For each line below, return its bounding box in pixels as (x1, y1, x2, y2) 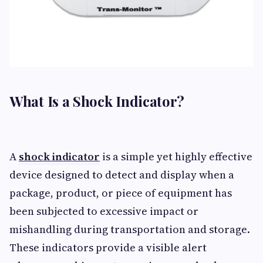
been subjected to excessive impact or (9, 204, 198, 218)
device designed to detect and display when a (9, 167, 234, 182)
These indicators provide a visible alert (9, 240, 207, 255)
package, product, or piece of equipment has (9, 186, 232, 200)
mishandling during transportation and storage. (9, 222, 250, 237)
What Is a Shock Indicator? (9, 92, 185, 110)
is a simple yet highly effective (100, 149, 252, 164)
